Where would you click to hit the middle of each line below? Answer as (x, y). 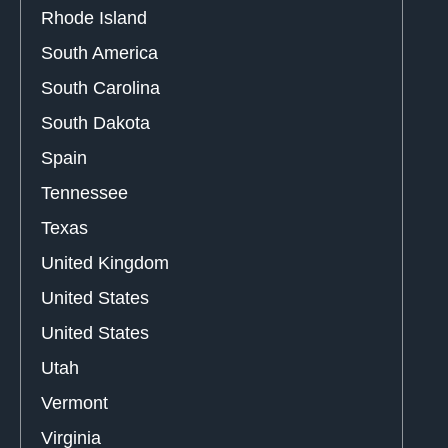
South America (99, 53)
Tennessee (84, 193)
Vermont (74, 403)
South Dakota (95, 123)
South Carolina (100, 88)
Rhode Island (94, 18)
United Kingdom (105, 263)
